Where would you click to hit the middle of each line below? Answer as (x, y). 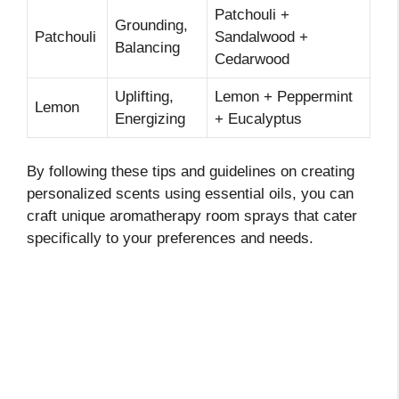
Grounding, (151, 25)
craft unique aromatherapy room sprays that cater (192, 216)
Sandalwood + (261, 37)
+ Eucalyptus (258, 118)
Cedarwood (252, 59)
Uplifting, (144, 96)
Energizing (150, 118)
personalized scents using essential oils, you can (190, 194)
